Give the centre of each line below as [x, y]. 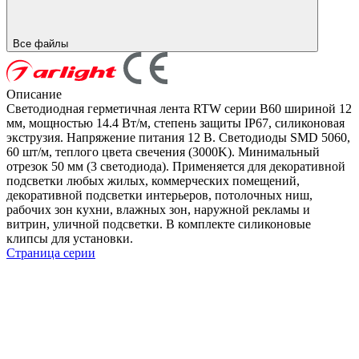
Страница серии [51, 252]
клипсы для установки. [70, 238]
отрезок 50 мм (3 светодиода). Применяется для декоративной [176, 166]
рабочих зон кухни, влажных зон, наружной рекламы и [158, 209]
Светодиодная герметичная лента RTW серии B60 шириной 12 [179, 108]
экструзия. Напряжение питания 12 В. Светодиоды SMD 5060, [178, 137]
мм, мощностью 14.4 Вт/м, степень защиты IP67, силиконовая [175, 123]
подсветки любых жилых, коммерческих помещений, [153, 180]
